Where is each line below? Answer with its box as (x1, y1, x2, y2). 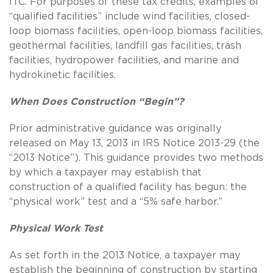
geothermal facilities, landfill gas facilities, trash (9, 40, 241, 51)
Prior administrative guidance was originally (9, 123, 221, 133)
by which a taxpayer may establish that (9, 167, 202, 177)
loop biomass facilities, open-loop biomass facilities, (9, 26, 263, 36)
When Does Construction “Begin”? (9, 96, 184, 107)
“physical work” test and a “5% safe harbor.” (9, 196, 222, 207)
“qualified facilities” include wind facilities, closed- (9, 11, 250, 21)
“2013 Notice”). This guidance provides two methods (9, 152, 263, 163)
